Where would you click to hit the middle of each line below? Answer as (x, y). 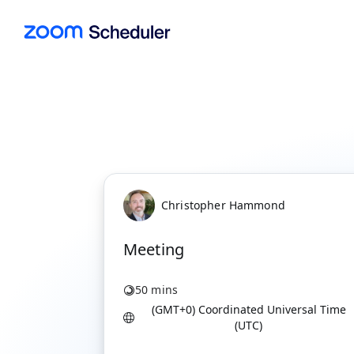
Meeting (154, 249)
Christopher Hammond (223, 205)
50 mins (157, 290)
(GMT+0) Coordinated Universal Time (249, 309)
